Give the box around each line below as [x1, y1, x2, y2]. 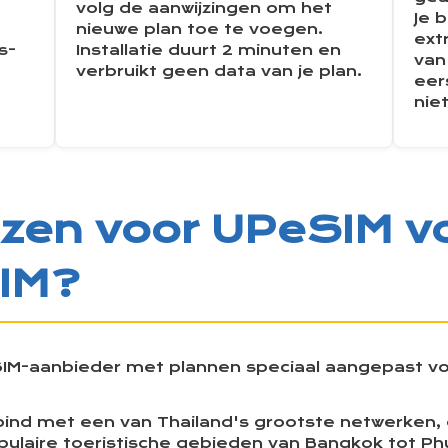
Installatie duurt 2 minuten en [75, 42, 341, 60]
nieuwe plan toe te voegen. [75, 21, 323, 39]
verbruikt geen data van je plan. [75, 63, 362, 81]
